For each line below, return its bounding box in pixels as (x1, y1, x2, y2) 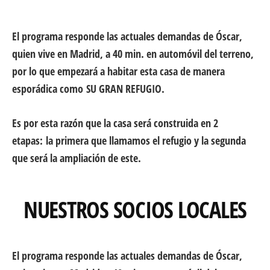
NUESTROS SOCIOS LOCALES (23, 193, 247, 225)
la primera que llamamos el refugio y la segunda (43, 133, 246, 148)
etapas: (12, 133, 43, 148)
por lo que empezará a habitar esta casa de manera (12, 64, 225, 79)
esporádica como (12, 81, 86, 96)
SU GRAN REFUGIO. (86, 81, 165, 96)
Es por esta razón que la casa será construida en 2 (12, 116, 218, 131)
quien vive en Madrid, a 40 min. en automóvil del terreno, (12, 46, 254, 61)
